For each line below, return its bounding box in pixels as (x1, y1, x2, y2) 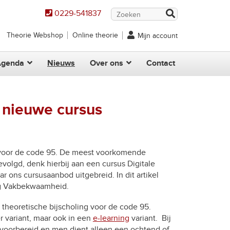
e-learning (92, 213, 129, 223)
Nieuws (47, 58, 75, 68)
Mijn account (138, 31, 178, 40)
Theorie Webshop (7, 31, 63, 40)
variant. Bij (129, 213, 171, 223)
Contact (146, 58, 175, 68)
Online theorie (72, 31, 118, 40)
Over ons (90, 58, 123, 68)
